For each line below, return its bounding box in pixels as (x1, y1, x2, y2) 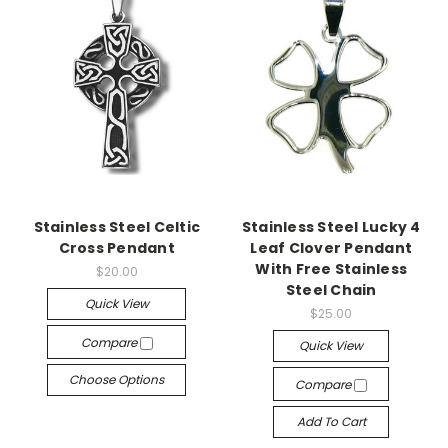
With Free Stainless (255, 259, 408, 279)
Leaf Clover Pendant (250, 238, 413, 258)
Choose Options (69, 370, 165, 388)
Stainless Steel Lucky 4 (241, 217, 421, 237)
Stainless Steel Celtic (33, 217, 200, 237)
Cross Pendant (58, 238, 175, 258)
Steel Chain (285, 280, 377, 300)
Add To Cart (296, 412, 366, 430)
